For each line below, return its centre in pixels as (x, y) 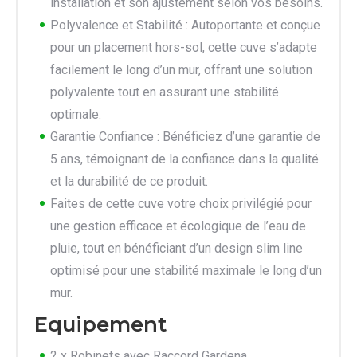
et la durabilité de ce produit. (129, 181)
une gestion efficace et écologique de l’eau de (178, 226)
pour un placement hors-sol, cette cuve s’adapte (184, 47)
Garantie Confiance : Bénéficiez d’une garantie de (185, 136)
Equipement (100, 324)
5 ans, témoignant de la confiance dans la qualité (184, 159)
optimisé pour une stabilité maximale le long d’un (186, 270)
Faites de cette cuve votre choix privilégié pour (181, 203)
